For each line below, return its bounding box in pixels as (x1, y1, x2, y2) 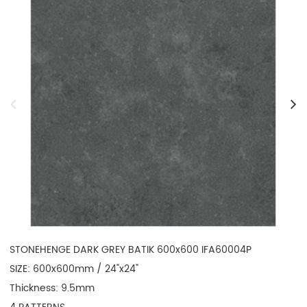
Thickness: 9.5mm (10, 280, 95, 296)
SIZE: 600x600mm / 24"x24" (10, 260, 139, 277)
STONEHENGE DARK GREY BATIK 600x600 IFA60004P (10, 241, 252, 258)
